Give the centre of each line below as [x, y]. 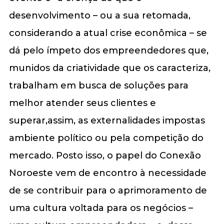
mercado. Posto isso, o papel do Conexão [105, 155]
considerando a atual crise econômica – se [108, 33]
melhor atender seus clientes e [82, 103]
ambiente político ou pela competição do [106, 138]
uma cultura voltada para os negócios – [101, 208]
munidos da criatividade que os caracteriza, [109, 68]
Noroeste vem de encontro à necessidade [107, 173]
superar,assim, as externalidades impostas [107, 120]
